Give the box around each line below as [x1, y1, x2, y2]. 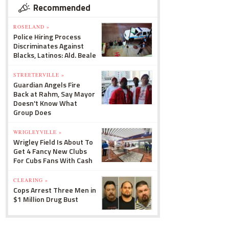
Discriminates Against [13, 40, 84, 51]
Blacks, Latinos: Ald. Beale [13, 50, 96, 60]
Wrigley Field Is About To [13, 136, 93, 147]
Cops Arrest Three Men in [13, 185, 96, 195]
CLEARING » [13, 176, 48, 184]
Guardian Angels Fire [13, 79, 80, 90]
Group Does [13, 107, 51, 118]
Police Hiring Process [13, 31, 81, 42]
